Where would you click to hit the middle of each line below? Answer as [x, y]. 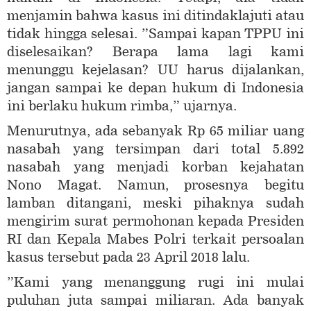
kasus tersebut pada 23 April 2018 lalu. [128, 258]
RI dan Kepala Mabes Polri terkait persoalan [155, 239]
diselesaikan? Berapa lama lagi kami [155, 52]
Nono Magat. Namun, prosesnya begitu [155, 185]
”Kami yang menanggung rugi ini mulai [155, 283]
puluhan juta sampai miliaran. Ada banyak [155, 301]
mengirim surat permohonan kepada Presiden [155, 221]
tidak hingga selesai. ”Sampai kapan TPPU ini [155, 34]
